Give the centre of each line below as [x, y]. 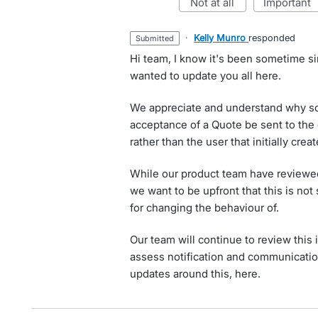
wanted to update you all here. [205, 76]
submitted [158, 38]
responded [272, 38]
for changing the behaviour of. [204, 208]
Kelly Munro [220, 38]
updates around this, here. [195, 274]
